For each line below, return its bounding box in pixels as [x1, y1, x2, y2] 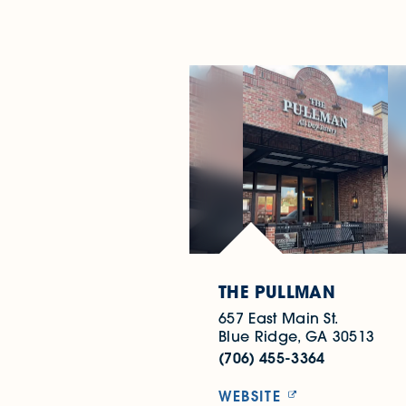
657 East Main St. [218, 309, 339, 328]
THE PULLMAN [218, 281, 335, 304]
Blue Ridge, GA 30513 [218, 327, 375, 346]
